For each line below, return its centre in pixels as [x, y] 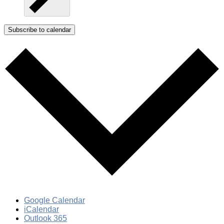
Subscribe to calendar [39, 30]
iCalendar [41, 209]
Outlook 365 [45, 218]
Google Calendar [54, 200]
